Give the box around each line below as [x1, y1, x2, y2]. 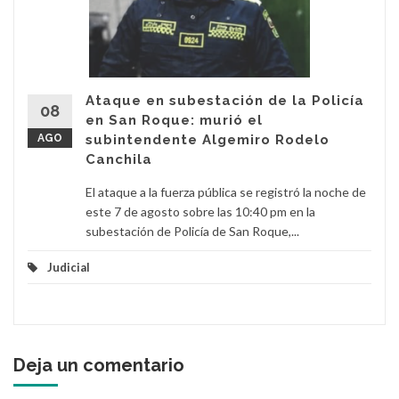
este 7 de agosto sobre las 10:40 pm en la [85, 204, 315, 220]
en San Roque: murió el [85, 112, 263, 129]
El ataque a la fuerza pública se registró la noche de [85, 184, 366, 200]
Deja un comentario [13, 354, 184, 377]
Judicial [47, 260, 90, 275]
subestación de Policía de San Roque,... [85, 224, 299, 240]
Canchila [85, 151, 152, 168]
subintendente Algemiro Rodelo [85, 132, 330, 149]
